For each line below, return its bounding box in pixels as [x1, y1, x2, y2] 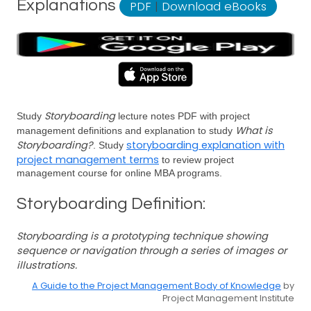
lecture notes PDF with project [115, 110, 250, 121]
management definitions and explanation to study [17, 125, 235, 136]
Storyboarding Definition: [17, 195, 205, 212]
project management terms [17, 153, 159, 167]
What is [235, 124, 273, 137]
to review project [159, 154, 234, 165]
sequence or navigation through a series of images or [17, 244, 287, 258]
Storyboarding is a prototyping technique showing [17, 229, 268, 243]
